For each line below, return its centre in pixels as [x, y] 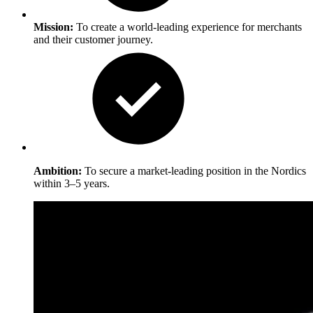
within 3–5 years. [72, 184]
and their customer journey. [93, 40]
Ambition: [58, 171]
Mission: [53, 27]
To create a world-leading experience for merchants [188, 27]
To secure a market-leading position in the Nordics [194, 171]
